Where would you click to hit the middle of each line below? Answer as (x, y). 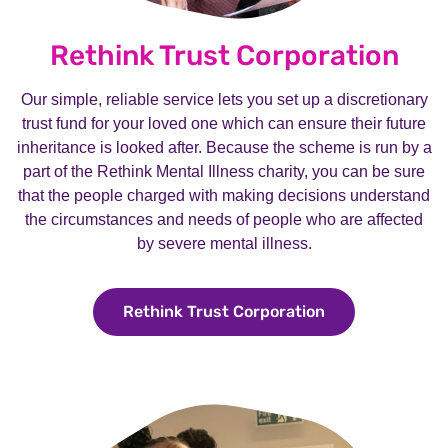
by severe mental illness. (224, 243)
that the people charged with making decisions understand (224, 195)
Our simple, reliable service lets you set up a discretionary (224, 99)
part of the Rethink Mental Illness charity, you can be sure (224, 171)
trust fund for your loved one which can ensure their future (224, 123)
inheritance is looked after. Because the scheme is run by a (224, 147)
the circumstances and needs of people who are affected (224, 219)
